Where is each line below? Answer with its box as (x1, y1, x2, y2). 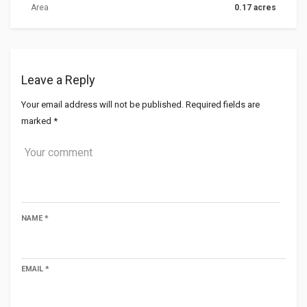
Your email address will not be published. (21, 99, 184, 110)
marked (21, 115, 53, 126)
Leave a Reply (21, 72, 95, 87)
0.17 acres (234, 2, 276, 12)
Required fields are (186, 99, 260, 110)
